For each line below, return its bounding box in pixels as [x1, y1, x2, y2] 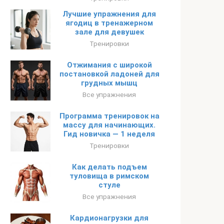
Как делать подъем [71, 162, 147, 171]
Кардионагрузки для [70, 213, 148, 222]
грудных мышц [81, 78, 137, 87]
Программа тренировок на [59, 111, 159, 120]
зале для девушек [74, 27, 144, 36]
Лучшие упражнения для [62, 9, 156, 18]
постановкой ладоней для [59, 69, 159, 78]
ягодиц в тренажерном [65, 18, 153, 27]
